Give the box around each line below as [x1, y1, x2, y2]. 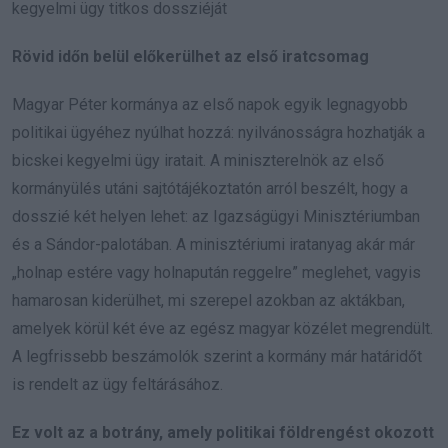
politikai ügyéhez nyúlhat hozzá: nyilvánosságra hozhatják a [12, 122, 425, 142]
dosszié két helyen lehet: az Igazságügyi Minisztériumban [12, 206, 420, 226]
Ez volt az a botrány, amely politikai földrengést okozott [12, 422, 434, 442]
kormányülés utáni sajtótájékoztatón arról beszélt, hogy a [12, 178, 408, 198]
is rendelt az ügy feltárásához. [12, 374, 223, 394]
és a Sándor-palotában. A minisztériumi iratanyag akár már [12, 234, 415, 254]
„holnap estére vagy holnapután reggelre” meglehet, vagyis [12, 262, 421, 282]
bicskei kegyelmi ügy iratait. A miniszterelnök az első [12, 150, 384, 170]
